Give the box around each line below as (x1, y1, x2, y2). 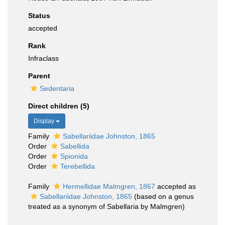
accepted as (155, 182, 196, 190)
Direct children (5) (28, 102, 89, 110)
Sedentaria (40, 84, 74, 92)
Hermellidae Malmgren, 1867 (63, 182, 155, 190)
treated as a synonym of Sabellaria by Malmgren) (28, 202, 185, 210)
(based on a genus (134, 192, 194, 200)
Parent (28, 72, 50, 80)
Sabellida (60, 142, 89, 150)
